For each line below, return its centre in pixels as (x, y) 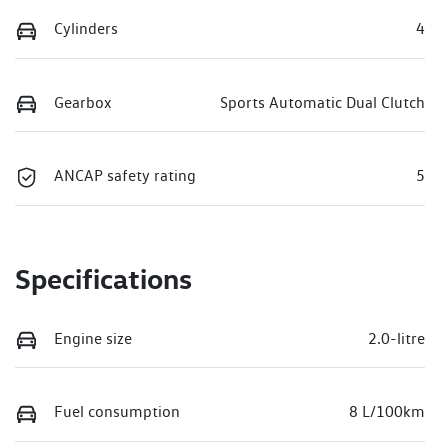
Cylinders (86, 28)
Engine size (93, 338)
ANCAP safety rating (125, 176)
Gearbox (83, 102)
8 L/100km (387, 412)
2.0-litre (396, 338)
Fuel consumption (117, 412)
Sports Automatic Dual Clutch (322, 102)
